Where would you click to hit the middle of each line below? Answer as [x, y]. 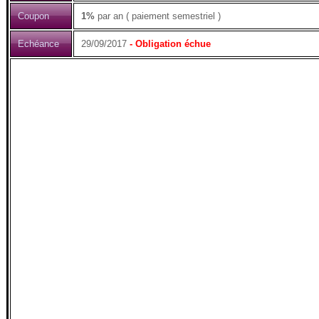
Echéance [38, 44]
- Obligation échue [169, 44]
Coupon [33, 16]
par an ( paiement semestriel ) [158, 16]
